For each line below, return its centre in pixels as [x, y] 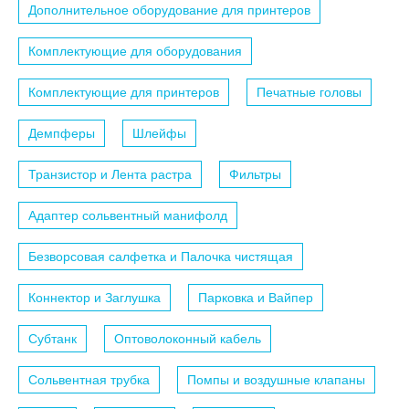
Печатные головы [309, 93]
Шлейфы [159, 134]
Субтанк [52, 339]
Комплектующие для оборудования [135, 52]
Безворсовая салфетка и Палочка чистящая [161, 257]
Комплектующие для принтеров [124, 93]
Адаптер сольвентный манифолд [128, 216]
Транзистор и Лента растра [110, 175]
